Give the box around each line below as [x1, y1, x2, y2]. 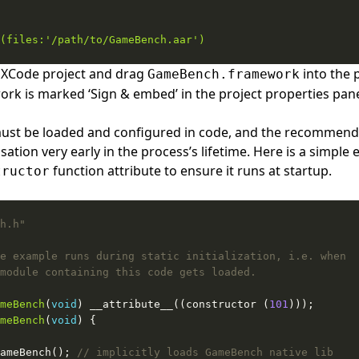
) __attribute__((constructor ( [77, 298, 269, 310]
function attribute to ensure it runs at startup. [50, 162, 332, 179]
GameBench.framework [147, 67, 300, 82]
